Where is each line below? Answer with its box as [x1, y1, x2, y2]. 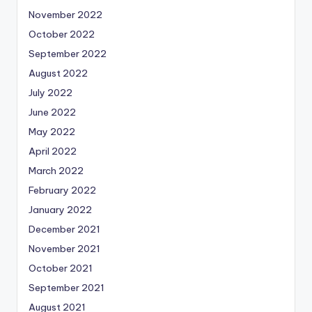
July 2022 [29, 86, 72, 100]
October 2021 [29, 262, 93, 275]
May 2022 [29, 125, 75, 139]
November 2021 [29, 242, 100, 256]
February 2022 [29, 184, 96, 197]
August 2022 [29, 67, 88, 80]
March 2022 [29, 164, 84, 178]
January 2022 [29, 203, 92, 217]
